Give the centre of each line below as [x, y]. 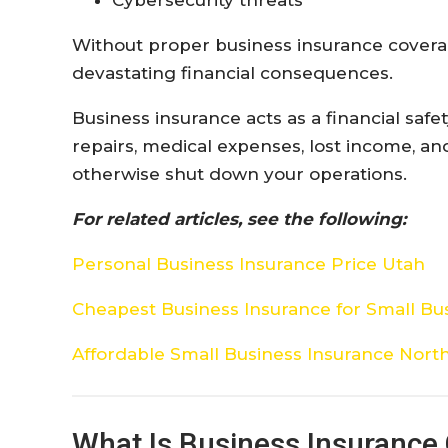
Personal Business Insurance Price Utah [248, 263]
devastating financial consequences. [232, 72]
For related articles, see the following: [239, 218]
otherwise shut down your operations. [239, 173]
